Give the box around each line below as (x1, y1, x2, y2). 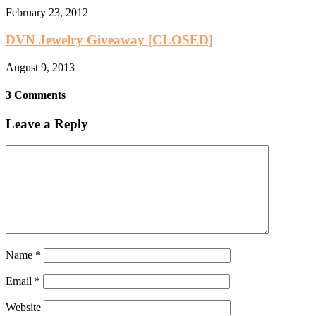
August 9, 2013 (6, 61, 75, 73)
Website (6, 300, 41, 313)
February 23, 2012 (6, 6, 88, 19)
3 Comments (6, 88, 66, 101)
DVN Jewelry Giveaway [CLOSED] (6, 32, 213, 47)
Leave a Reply (6, 116, 88, 132)
